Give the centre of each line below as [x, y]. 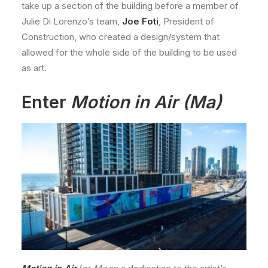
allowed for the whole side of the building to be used [129, 53]
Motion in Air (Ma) [146, 102]
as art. [35, 68]
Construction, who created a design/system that [121, 37]
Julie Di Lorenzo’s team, [72, 22]
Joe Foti [140, 22]
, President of [186, 22]
